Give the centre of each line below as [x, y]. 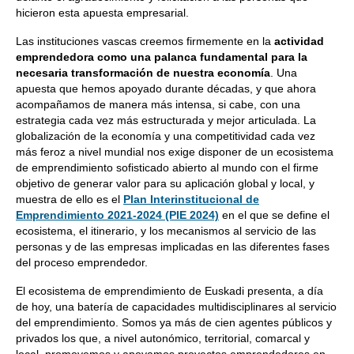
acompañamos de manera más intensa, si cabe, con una [158, 104]
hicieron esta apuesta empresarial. [102, 13]
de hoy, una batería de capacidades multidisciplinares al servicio [176, 307]
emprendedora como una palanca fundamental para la [162, 57]
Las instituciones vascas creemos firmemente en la [145, 41]
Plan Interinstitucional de [191, 199]
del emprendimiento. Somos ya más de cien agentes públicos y [174, 322]
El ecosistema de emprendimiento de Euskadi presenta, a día [169, 291]
